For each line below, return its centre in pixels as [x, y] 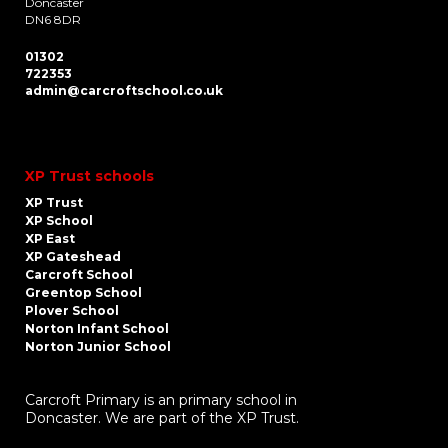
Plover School [72, 310]
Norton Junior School [98, 346]
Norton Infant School [97, 328]
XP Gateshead [73, 256]
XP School [59, 220]
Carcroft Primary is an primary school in [161, 400]
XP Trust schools [89, 176]
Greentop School [83, 292]
